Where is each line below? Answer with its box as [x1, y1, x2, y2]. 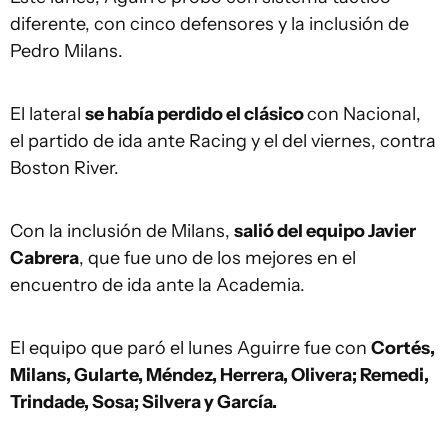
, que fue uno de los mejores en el [79, 247, 356, 269]
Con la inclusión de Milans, [10, 220, 234, 242]
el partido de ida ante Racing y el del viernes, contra [10, 130, 436, 152]
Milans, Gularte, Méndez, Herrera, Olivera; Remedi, [10, 364, 429, 386]
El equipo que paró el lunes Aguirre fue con [10, 337, 371, 359]
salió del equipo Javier [234, 220, 416, 242]
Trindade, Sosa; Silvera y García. [10, 391, 277, 413]
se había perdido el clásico [85, 103, 307, 125]
